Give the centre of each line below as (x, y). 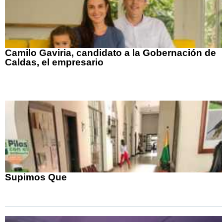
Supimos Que (36, 177)
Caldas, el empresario (54, 62)
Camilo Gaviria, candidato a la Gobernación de (111, 53)
